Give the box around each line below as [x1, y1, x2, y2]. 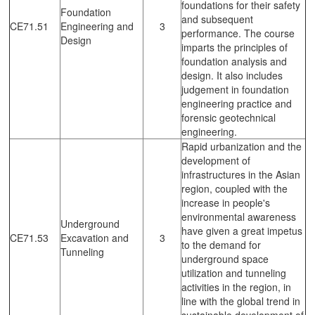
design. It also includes [181, 67, 283, 82]
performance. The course [181, 25, 295, 40]
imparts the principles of [181, 39, 288, 54]
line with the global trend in [181, 293, 300, 308]
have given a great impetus [181, 223, 302, 238]
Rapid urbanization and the [181, 139, 302, 153]
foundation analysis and [181, 53, 287, 68]
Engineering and [60, 18, 134, 33]
